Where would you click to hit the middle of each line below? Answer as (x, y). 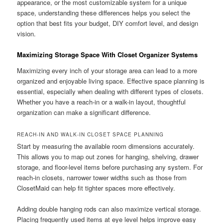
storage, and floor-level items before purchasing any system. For (110, 167)
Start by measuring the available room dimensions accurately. (106, 146)
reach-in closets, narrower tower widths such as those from (102, 177)
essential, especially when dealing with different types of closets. (111, 91)
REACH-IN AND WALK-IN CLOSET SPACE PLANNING (91, 134)
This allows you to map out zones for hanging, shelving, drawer (108, 156)
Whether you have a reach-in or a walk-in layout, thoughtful (102, 102)
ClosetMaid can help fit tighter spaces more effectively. (96, 188)
